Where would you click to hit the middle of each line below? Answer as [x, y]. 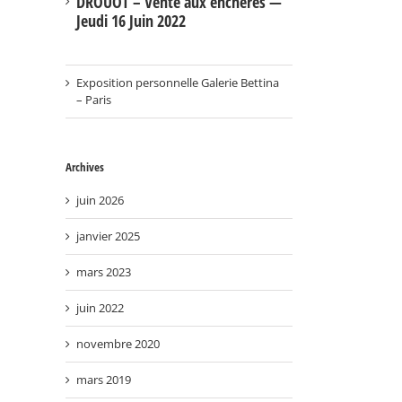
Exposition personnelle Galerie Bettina [178, 83]
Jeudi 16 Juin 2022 [131, 21]
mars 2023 [104, 271]
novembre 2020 [118, 343]
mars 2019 [104, 379]
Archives [85, 167]
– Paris [94, 100]
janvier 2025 [108, 236]
